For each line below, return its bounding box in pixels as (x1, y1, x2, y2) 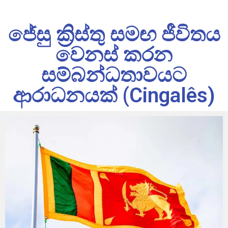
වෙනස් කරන (55, 43, 173, 67)
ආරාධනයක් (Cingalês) (13, 83, 215, 108)
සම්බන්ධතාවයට (41, 63, 187, 88)
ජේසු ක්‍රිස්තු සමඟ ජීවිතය (8, 22, 220, 47)
